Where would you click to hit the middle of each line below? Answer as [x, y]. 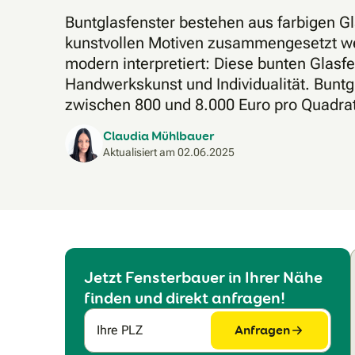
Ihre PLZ [120, 330]
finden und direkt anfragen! [185, 298]
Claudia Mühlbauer [159, 136]
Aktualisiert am [140, 153]
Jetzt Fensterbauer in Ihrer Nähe [203, 277]
